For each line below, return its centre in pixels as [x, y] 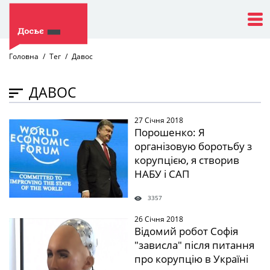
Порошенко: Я [169, 132]
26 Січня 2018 [159, 219]
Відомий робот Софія [186, 231]
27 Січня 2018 [159, 120]
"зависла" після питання [194, 245]
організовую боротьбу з [193, 146]
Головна [24, 56]
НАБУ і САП [162, 174]
